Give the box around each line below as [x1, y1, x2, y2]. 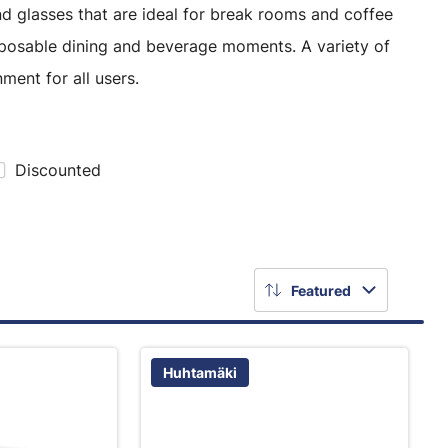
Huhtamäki [163, 364, 237, 381]
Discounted [15, 160, 101, 180]
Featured [291, 281, 351, 299]
